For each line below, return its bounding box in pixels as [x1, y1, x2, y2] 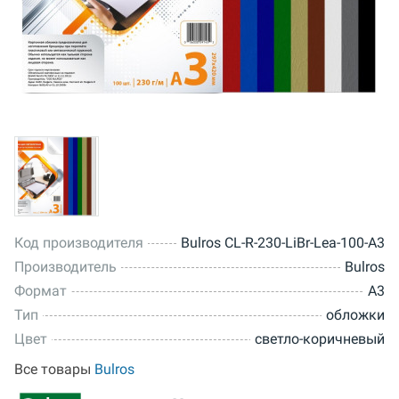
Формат [14, 281, 67, 299]
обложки [326, 305, 385, 323]
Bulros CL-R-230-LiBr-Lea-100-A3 [181, 233, 385, 251]
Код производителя [14, 233, 143, 251]
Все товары [14, 360, 94, 378]
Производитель [14, 257, 117, 275]
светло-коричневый [255, 330, 385, 347]
